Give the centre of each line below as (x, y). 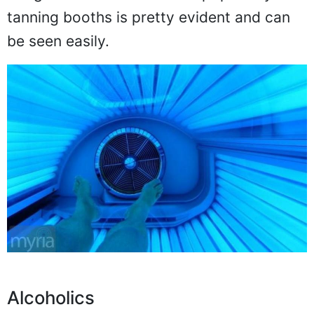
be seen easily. (58, 41)
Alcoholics (51, 298)
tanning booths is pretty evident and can (149, 17)
